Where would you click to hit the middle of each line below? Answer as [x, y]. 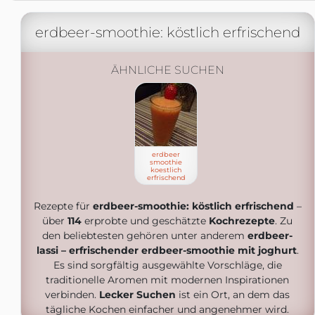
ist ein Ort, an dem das [233, 295]
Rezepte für [63, 206]
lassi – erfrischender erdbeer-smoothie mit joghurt [166, 250]
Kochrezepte [242, 221]
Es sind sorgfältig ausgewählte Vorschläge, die [167, 265]
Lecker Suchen [137, 295]
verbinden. [72, 295]
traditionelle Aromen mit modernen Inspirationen [167, 280]
